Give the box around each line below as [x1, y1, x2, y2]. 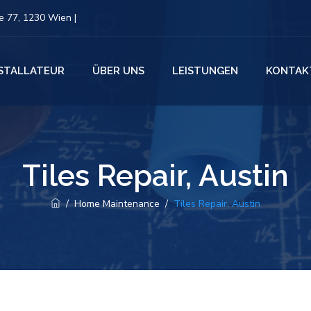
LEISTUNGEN [172, 65, 238, 77]
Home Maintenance [74, 197, 160, 210]
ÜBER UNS [92, 65, 144, 77]
